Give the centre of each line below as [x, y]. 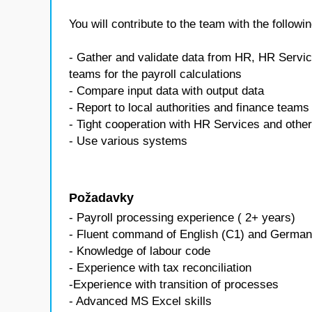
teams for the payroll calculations [155, 74]
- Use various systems [128, 141]
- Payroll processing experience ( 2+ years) [182, 218]
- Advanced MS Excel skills [140, 301]
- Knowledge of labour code [140, 251]
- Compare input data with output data [166, 91]
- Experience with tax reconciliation [160, 268]
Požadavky [101, 198]
